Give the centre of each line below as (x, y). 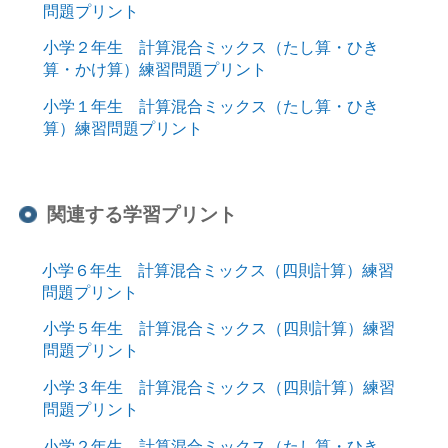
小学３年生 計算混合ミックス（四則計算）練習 (218, 387)
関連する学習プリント (142, 214)
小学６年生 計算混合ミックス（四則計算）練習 (217, 269)
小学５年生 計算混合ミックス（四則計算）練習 (218, 328)
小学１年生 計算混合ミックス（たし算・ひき (210, 106)
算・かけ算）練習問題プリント (154, 69)
